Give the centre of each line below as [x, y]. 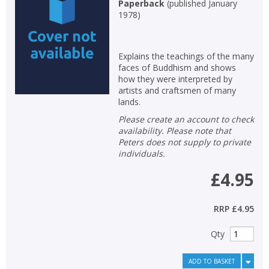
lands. [129, 101]
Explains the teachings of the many [186, 56]
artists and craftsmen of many [177, 90]
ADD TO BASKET [212, 261]
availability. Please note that [174, 130]
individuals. [141, 153]
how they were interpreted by [175, 79]
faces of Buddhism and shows [177, 67]
